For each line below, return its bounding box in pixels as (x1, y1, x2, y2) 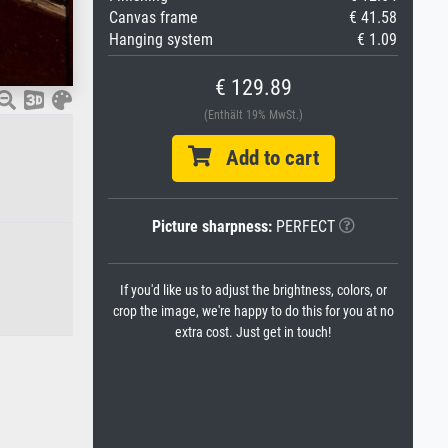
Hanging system (109, 30, 213, 49)
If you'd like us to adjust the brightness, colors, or (119, 282, 387, 299)
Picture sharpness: (151, 217, 272, 236)
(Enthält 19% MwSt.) (203, 108, 303, 122)
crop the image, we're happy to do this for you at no (112, 303, 394, 320)
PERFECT (271, 217, 335, 236)
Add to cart (210, 146, 319, 170)
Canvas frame (109, 8, 198, 27)
